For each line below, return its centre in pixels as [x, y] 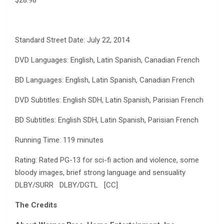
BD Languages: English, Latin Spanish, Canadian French [105, 80]
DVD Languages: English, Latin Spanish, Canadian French [107, 60]
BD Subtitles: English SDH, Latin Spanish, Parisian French [107, 120]
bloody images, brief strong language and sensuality [100, 172]
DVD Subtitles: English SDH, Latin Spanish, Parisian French [109, 100]
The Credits [36, 205]
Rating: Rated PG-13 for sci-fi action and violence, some [107, 160]
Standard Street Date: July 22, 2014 [72, 40]
